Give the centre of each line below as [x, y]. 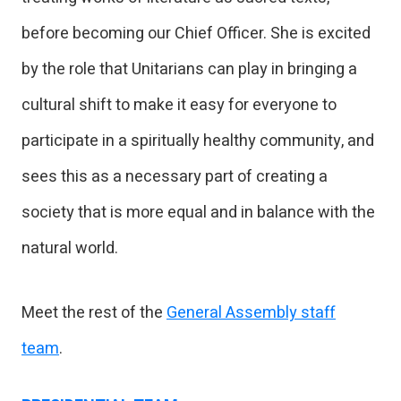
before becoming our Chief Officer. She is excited [196, 34]
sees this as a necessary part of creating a [175, 177]
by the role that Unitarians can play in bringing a [189, 69]
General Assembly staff [251, 313]
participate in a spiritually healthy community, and [198, 141]
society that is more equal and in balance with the [198, 213]
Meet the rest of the [94, 313]
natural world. [70, 248]
